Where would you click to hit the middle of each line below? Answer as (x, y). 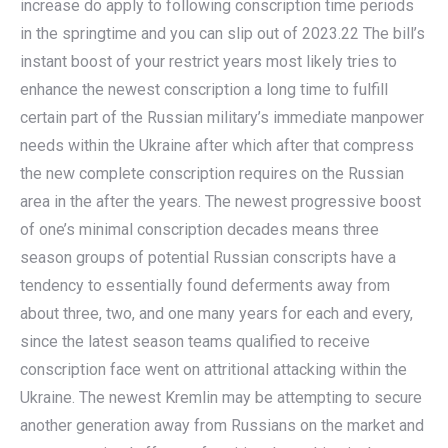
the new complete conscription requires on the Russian (212, 173)
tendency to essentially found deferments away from (205, 285)
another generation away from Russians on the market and (222, 425)
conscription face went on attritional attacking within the (213, 369)
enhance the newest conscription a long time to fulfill (204, 89)
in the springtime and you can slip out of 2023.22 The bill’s (222, 33)
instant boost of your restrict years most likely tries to (208, 61)
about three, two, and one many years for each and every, (216, 313)
